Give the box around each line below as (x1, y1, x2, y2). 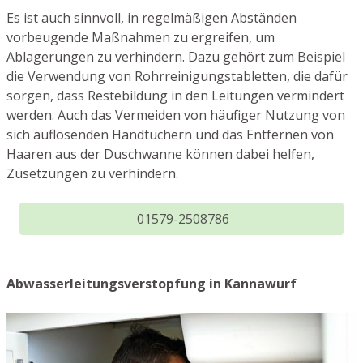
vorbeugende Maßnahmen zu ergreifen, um (6, 28, 275, 47)
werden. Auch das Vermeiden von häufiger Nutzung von (6, 106, 345, 125)
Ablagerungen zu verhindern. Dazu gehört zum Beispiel (6, 48, 345, 66)
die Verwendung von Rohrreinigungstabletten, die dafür (6, 67, 348, 86)
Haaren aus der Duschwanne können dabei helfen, (6, 145, 314, 164)
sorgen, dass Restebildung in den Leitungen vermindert (6, 87, 344, 105)
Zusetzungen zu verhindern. (6, 164, 178, 183)
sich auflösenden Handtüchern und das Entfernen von (6, 126, 334, 144)
